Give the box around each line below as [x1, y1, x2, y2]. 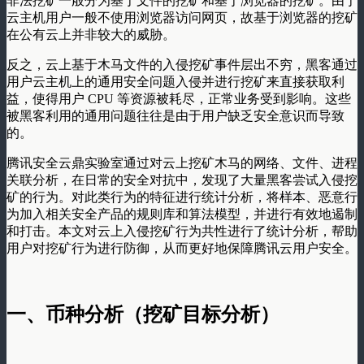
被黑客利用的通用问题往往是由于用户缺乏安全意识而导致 [6, 108, 344, 123]
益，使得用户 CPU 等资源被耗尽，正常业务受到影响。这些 [6, 91, 351, 106]
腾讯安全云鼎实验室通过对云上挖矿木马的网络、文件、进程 [6, 155, 357, 170]
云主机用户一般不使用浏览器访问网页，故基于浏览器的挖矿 [6, 10, 357, 24]
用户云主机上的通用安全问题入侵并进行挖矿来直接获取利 [6, 74, 344, 89]
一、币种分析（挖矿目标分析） [6, 303, 279, 325]
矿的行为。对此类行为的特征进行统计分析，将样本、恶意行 [6, 189, 357, 204]
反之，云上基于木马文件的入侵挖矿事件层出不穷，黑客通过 [6, 57, 357, 71]
